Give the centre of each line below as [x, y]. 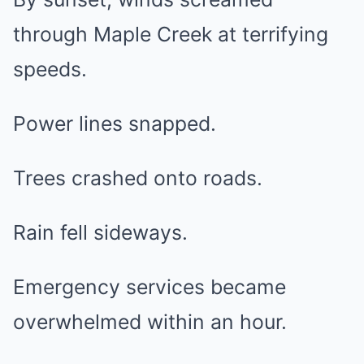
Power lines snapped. [115, 123]
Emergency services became [149, 287]
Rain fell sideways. [100, 232]
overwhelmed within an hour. [150, 322]
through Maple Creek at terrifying [171, 34]
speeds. [50, 69]
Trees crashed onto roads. [138, 178]
